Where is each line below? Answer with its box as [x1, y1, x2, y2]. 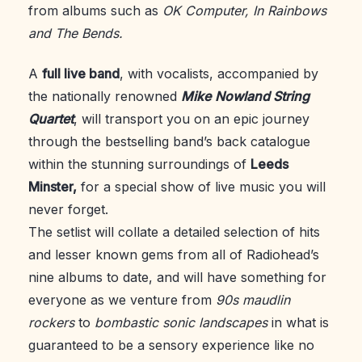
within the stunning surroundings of [28, 156, 250, 173]
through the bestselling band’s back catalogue [28, 133, 310, 150]
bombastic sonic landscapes [95, 314, 267, 331]
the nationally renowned [28, 88, 181, 105]
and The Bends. [28, 24, 123, 41]
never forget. [28, 201, 108, 218]
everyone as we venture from [28, 292, 216, 309]
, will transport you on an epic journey [74, 111, 309, 128]
